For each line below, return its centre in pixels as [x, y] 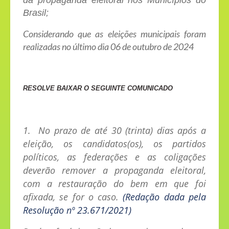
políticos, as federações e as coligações [114, 157]
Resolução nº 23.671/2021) [77, 210]
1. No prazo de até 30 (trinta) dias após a [114, 131]
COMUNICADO [150, 88]
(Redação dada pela [165, 197]
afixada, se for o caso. [73, 197]
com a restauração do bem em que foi [114, 184]
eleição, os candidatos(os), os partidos [114, 144]
